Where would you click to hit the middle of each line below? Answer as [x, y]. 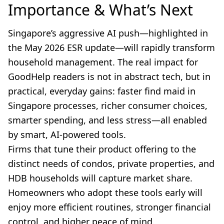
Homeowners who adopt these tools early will [105, 193]
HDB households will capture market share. [100, 178]
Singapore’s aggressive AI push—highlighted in [108, 33]
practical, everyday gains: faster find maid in [102, 91]
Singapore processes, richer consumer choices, [108, 106]
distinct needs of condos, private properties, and [111, 164]
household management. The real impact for [103, 62]
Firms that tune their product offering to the [102, 149]
